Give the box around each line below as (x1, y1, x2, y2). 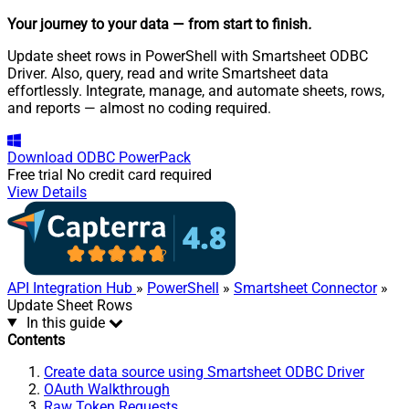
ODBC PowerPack (77, 148, 191, 166)
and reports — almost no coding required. (7, 99, 271, 117)
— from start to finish (173, 15, 308, 33)
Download (7, 148, 73, 166)
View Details (7, 183, 87, 201)
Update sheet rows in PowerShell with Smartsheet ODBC (7, 47, 368, 65)
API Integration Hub (7, 278, 136, 297)
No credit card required (67, 165, 212, 184)
